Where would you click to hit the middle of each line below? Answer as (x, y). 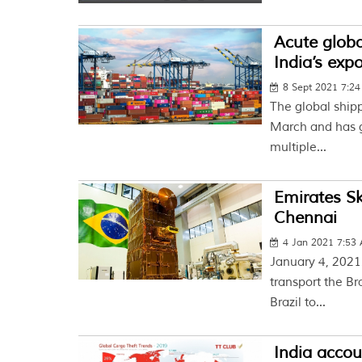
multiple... (299, 147)
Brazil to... (298, 303)
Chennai (306, 218)
